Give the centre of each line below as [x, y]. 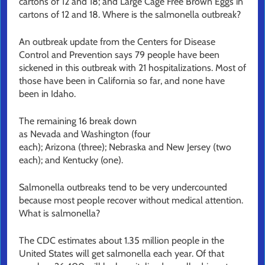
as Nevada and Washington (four [85, 134]
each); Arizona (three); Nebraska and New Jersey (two [125, 147]
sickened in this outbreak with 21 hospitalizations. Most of [132, 68]
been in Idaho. [47, 94]
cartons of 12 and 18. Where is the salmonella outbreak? [130, 15]
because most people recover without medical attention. [131, 201]
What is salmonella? [59, 214]
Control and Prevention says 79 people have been [119, 55]
